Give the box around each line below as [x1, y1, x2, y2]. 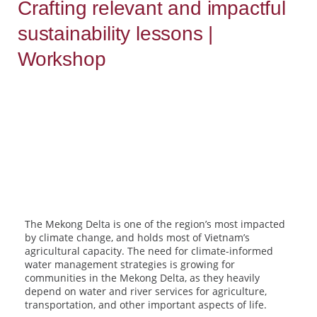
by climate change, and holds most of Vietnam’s [25, 231, 250, 244]
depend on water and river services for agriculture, [25, 284, 267, 298]
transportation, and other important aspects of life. [25, 298, 267, 311]
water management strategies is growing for [25, 258, 235, 271]
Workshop [18, 48, 106, 70]
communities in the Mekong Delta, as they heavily [25, 271, 260, 284]
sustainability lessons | [18, 23, 214, 45]
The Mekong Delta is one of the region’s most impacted [25, 217, 285, 231]
